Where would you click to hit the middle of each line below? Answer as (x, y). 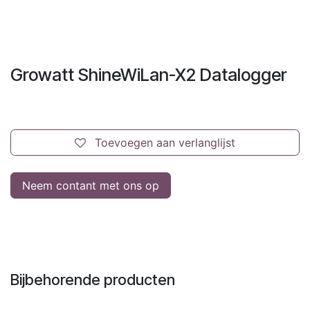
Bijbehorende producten (93, 279)
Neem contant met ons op (91, 185)
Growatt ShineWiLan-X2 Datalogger (148, 74)
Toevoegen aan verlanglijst (165, 142)
